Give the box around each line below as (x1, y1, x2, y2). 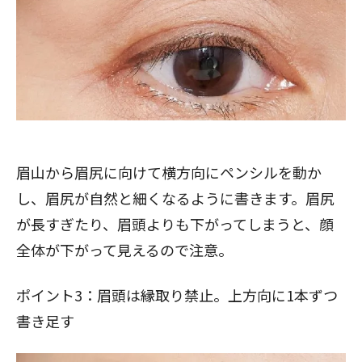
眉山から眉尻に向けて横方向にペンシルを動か (16, 162, 322, 183)
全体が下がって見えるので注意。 (16, 239, 233, 260)
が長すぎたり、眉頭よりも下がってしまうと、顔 (16, 213, 334, 234)
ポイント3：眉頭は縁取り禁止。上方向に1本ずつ (16, 284, 338, 305)
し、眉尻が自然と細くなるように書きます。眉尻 (16, 187, 335, 208)
